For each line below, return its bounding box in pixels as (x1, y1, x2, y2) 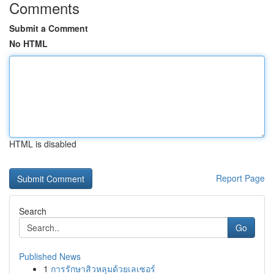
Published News (19, 250, 81, 262)
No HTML (9, 37, 48, 50)
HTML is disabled (9, 138, 76, 150)
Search (19, 205, 46, 217)
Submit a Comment (9, 22, 88, 34)
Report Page (216, 172, 265, 184)
